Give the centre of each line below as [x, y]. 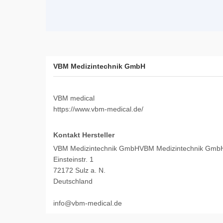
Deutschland [73, 181]
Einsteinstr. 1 [73, 160]
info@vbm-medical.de [88, 203]
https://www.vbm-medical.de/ [98, 109]
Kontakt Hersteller [84, 135]
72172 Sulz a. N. [79, 170]
